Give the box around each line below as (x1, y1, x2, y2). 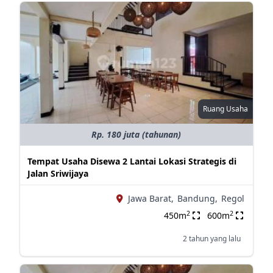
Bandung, (177, 193, 218, 204)
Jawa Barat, (127, 193, 174, 204)
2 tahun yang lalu (182, 233, 241, 244)
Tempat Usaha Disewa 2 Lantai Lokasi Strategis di (27, 155, 236, 167)
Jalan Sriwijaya (27, 168, 88, 179)
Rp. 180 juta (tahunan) (91, 129, 182, 140)
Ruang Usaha (202, 104, 248, 114)
